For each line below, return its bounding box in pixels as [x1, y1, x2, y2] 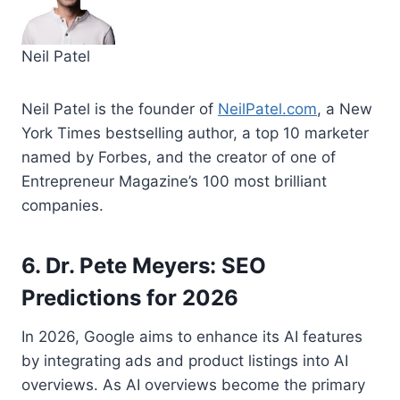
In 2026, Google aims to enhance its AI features [21, 327, 362, 346]
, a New [317, 99, 372, 118]
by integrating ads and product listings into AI [21, 351, 348, 370]
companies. [21, 196, 104, 214]
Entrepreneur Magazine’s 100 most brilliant [21, 171, 327, 190]
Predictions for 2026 [21, 284, 238, 311]
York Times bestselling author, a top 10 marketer [21, 123, 369, 142]
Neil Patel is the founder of [21, 99, 218, 118]
